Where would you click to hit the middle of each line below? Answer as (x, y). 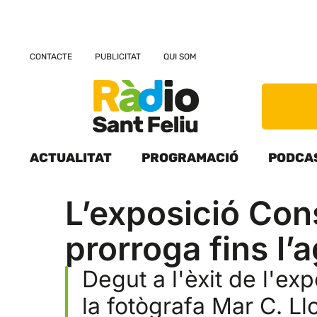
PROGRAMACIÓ (190, 158)
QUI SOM (180, 57)
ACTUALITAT (71, 158)
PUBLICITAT (118, 57)
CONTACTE (51, 57)
